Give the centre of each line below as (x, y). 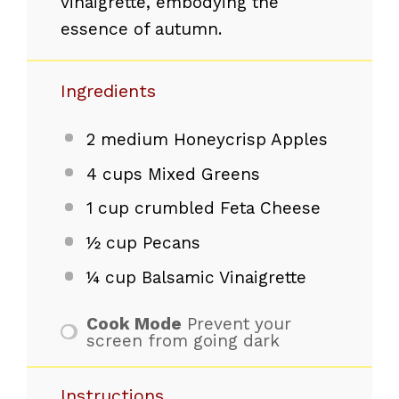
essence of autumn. (141, 28)
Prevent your (239, 323)
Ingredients (108, 90)
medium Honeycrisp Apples (211, 139)
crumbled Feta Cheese (224, 208)
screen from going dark (183, 340)
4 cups (114, 174)
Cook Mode (134, 323)
